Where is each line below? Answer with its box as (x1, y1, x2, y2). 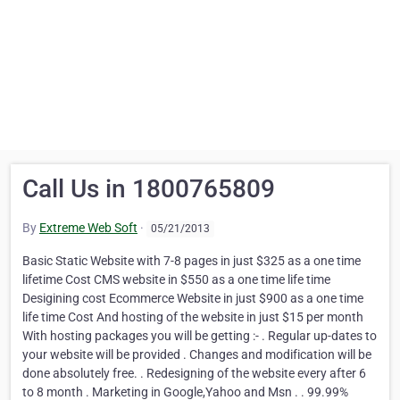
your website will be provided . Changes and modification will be (22, 347, 371, 362)
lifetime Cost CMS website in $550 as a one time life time (22, 272, 330, 287)
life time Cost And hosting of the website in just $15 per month (22, 310, 363, 325)
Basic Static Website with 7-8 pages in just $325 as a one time (22, 254, 361, 269)
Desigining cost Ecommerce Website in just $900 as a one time (22, 291, 363, 306)
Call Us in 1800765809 (22, 174, 275, 204)
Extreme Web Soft (39, 221, 137, 236)
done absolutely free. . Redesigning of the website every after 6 (22, 366, 366, 381)
